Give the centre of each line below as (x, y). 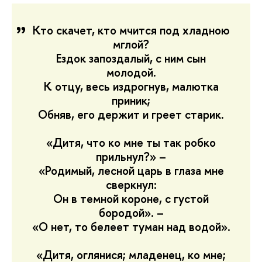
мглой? (131, 44)
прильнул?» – (131, 157)
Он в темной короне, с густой (131, 199)
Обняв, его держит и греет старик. (131, 115)
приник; (131, 101)
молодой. (131, 73)
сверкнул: (131, 185)
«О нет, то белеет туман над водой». (131, 227)
